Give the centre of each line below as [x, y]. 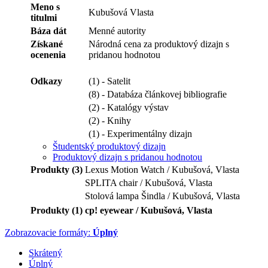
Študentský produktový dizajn [109, 146]
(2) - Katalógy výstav [129, 107]
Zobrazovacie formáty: [49, 232]
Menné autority [117, 31]
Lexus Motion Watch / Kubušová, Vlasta [162, 169]
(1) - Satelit [109, 81]
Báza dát [48, 31]
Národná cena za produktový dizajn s [159, 44]
